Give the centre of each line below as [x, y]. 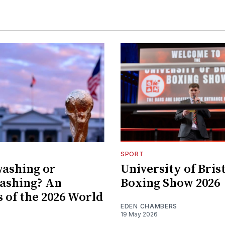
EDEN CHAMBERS [149, 206]
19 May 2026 [139, 214]
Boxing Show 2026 [170, 184]
